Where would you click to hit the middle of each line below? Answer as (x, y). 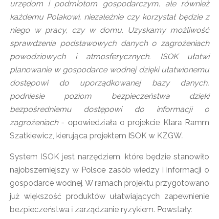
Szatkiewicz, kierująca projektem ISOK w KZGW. (96, 136)
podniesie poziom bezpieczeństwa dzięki (109, 96)
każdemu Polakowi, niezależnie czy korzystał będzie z (109, 17)
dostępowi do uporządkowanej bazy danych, (109, 83)
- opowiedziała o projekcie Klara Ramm (135, 122)
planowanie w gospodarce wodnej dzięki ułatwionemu (109, 70)
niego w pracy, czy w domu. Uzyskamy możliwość (109, 30)
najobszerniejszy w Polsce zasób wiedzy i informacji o (109, 170)
